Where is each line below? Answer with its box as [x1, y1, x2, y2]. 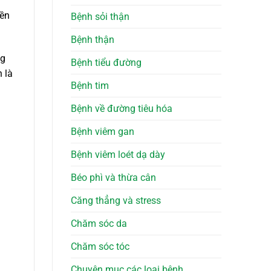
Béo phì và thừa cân [71, 172, 156, 184]
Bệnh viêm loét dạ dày [71, 149, 165, 161]
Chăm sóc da [71, 218, 127, 230]
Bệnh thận [71, 34, 114, 46]
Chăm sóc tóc [71, 241, 129, 253]
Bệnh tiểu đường [71, 57, 142, 69]
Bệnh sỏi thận [71, 11, 129, 23]
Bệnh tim [71, 80, 109, 92]
